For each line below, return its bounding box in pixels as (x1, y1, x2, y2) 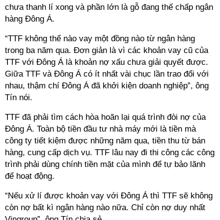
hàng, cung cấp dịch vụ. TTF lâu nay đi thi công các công (5, 148, 215, 157)
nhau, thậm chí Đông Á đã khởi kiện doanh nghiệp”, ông (5, 81, 209, 90)
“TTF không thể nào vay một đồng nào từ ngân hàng (5, 34, 195, 43)
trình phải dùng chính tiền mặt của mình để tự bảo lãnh (5, 160, 205, 169)
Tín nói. (5, 93, 32, 102)
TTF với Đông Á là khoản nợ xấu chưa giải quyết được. (5, 57, 208, 67)
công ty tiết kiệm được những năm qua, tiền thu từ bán (5, 136, 205, 145)
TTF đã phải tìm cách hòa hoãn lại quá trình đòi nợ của (5, 112, 206, 122)
